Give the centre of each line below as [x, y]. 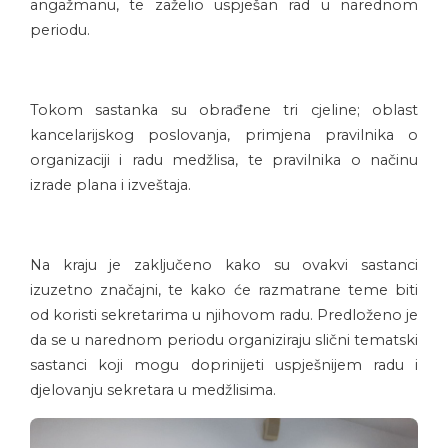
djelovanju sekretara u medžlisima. [153, 389]
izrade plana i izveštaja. [110, 184]
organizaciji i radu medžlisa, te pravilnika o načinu [224, 159]
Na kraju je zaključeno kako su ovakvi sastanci [224, 264]
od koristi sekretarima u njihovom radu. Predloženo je [224, 314]
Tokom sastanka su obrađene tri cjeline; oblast [224, 109]
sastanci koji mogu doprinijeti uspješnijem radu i [224, 364]
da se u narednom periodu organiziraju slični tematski [224, 339]
